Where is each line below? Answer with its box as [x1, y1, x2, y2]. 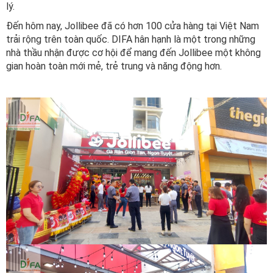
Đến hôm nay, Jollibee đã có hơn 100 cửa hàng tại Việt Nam [6, 20, 259, 32]
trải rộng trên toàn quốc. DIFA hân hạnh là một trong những [6, 34, 255, 46]
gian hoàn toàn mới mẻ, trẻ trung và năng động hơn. [6, 60, 222, 73]
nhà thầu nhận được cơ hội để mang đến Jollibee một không [6, 47, 261, 59]
